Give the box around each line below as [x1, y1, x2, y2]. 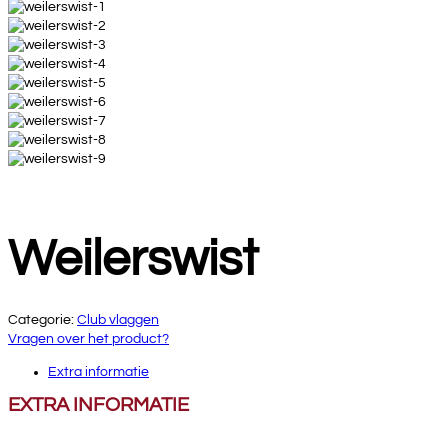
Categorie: [8, 313, 74, 327]
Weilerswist [8, 233, 258, 286]
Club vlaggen [77, 313, 159, 327]
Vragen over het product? [8, 332, 169, 346]
